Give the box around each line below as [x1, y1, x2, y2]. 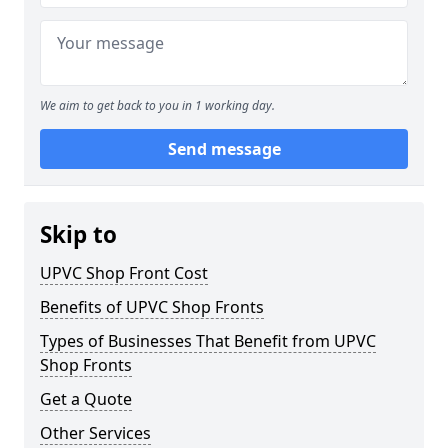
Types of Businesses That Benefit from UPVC [40, 330, 376, 352]
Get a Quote [40, 388, 132, 410]
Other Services [40, 422, 151, 444]
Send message [167, 138, 281, 160]
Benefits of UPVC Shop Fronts [40, 296, 264, 318]
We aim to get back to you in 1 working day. [40, 97, 275, 114]
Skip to [40, 219, 117, 250]
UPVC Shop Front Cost [40, 262, 208, 284]
